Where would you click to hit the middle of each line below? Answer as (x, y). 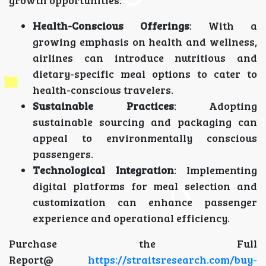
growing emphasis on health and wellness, (145, 42)
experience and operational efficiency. (131, 218)
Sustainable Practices (103, 106)
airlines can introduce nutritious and (145, 58)
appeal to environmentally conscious (145, 138)
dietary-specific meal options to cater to (145, 74)
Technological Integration (103, 170)
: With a (223, 26)
